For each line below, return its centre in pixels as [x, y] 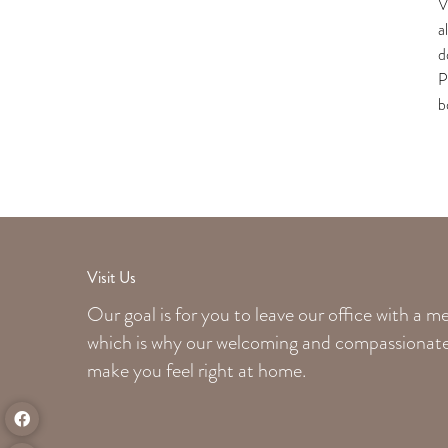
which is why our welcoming [195, 342]
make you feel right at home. [197, 370]
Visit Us [112, 277]
